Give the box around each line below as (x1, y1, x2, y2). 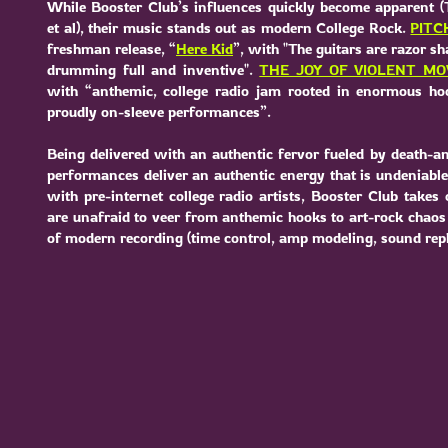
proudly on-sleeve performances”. (47, 102, 271, 121)
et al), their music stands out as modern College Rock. (47, 18, 411, 37)
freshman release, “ (47, 39, 176, 58)
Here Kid (176, 39, 233, 58)
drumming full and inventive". (47, 60, 260, 79)
